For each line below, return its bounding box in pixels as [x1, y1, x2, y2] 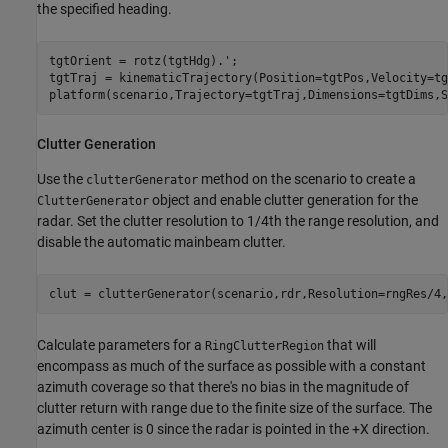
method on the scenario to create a [198, 171, 416, 187]
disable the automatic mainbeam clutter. [37, 234, 286, 250]
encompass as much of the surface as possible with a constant [37, 358, 426, 374]
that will [324, 337, 376, 353]
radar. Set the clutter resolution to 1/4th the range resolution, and [37, 213, 439, 229]
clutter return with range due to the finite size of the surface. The [37, 400, 432, 416]
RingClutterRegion [205, 339, 324, 353]
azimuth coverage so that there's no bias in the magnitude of [37, 379, 409, 395]
